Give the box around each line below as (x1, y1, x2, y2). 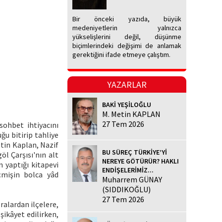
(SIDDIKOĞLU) (102, 184, 151, 194)
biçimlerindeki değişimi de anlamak (72, 41, 181, 51)
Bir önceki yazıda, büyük (72, 14, 181, 24)
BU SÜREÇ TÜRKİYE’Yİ (102, 147, 167, 157)
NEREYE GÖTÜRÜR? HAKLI (102, 156, 179, 166)
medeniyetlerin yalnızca (72, 23, 181, 33)
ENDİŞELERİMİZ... (102, 165, 154, 174)
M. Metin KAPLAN (102, 109, 161, 119)
